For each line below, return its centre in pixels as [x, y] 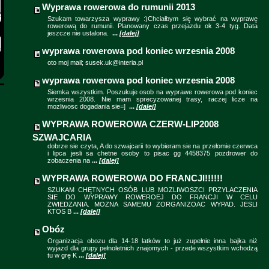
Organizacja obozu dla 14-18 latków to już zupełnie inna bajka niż [153, 241]
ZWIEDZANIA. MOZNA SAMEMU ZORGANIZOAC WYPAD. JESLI [153, 204]
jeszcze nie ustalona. [80, 33]
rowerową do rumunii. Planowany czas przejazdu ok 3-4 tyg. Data [153, 26]
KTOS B [60, 211]
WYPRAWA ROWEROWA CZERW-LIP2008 [130, 124]
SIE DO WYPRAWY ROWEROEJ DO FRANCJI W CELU [153, 197]
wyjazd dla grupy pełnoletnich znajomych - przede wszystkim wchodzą [153, 248]
